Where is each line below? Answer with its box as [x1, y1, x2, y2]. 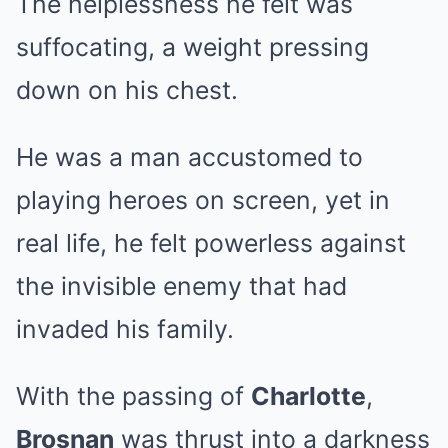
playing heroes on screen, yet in [16, 185, 390, 215]
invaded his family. [16, 314, 234, 344]
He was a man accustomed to [16, 142, 363, 172]
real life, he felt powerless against [16, 228, 406, 258]
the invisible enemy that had [16, 271, 347, 301]
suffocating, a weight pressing [16, 32, 369, 62]
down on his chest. [16, 75, 238, 105]
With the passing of [16, 381, 251, 411]
